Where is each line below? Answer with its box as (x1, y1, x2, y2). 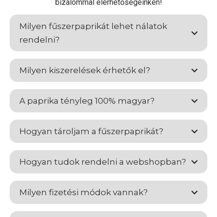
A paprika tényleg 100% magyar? (19, 96, 155, 106)
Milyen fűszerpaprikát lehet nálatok (19, 21, 167, 31)
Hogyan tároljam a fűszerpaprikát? (19, 126, 163, 137)
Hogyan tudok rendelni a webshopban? (19, 157, 186, 167)
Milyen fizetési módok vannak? (19, 187, 148, 198)
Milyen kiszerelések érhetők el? (19, 65, 150, 76)
